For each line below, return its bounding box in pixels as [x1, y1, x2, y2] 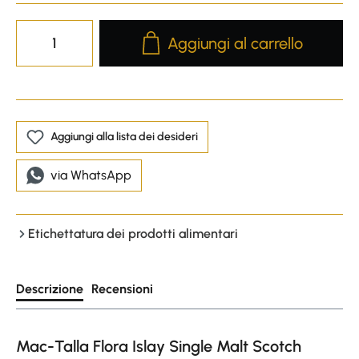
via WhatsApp [50, 167, 131, 183]
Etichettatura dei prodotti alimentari [28, 225, 238, 241]
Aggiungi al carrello [167, 33, 304, 53]
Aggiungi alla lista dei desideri [50, 129, 198, 143]
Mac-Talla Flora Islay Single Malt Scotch [16, 336, 301, 356]
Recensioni [91, 280, 153, 296]
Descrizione [16, 280, 83, 296]
